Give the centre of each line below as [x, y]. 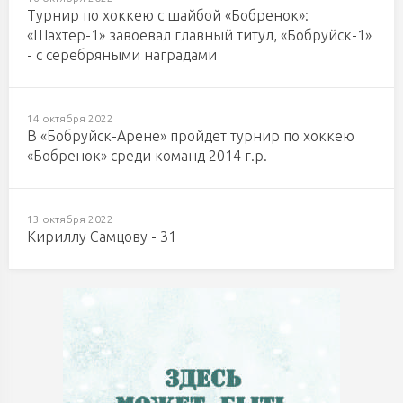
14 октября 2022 [70, 118]
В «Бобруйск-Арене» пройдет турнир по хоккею [191, 135]
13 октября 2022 [70, 219]
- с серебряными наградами [122, 54]
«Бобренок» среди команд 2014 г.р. [147, 155]
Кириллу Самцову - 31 [102, 236]
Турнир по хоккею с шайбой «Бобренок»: [168, 15]
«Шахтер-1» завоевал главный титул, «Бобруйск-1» [199, 35]
